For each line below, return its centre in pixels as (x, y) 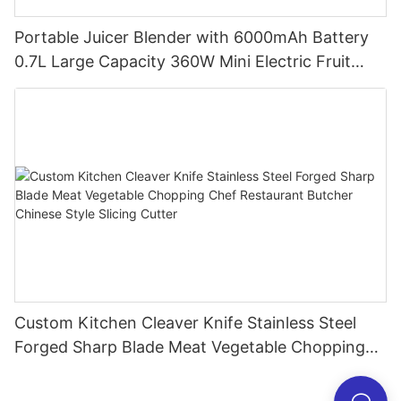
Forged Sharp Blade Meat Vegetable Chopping (190, 346)
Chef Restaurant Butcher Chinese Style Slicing (189, 371)
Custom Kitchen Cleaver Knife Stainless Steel (185, 322)
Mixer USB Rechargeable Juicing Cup (154, 86)
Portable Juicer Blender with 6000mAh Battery (192, 38)
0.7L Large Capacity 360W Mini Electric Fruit (183, 62)
